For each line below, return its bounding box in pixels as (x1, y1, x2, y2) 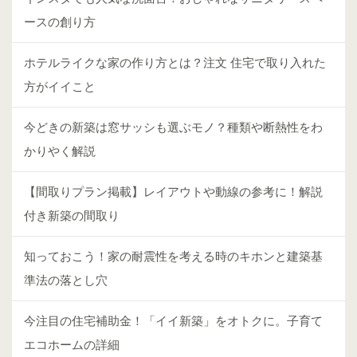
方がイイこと (24, 79, 96, 93)
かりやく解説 (24, 143, 96, 158)
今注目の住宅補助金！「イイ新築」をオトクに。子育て (24, 313, 323, 328)
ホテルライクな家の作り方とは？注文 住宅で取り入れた (24, 55, 326, 69)
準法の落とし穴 (24, 273, 108, 287)
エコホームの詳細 (24, 337, 120, 351)
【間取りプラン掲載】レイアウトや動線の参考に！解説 (24, 184, 323, 198)
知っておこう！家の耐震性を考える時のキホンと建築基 (24, 249, 323, 263)
